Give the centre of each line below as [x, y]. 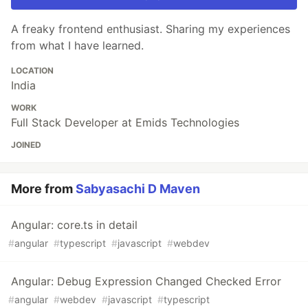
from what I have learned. [77, 46]
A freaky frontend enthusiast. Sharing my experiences [151, 29]
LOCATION [32, 71]
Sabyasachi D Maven [138, 189]
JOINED [26, 145]
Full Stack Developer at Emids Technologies [125, 123]
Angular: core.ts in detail [74, 225]
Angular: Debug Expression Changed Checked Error [146, 282]
